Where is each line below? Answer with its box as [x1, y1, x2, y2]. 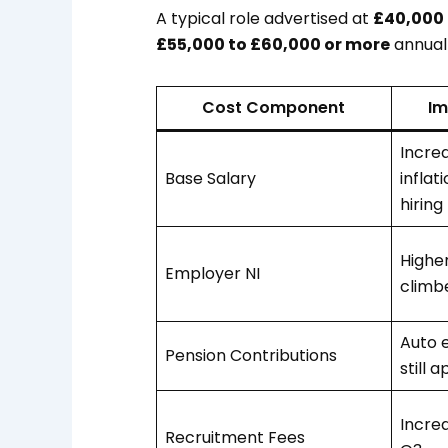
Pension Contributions [164, 343, 337, 367]
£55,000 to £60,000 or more [155, 32, 390, 56]
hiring [399, 192, 443, 216]
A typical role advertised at [155, 6, 373, 30]
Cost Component [202, 95, 346, 119]
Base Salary [164, 166, 256, 190]
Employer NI [164, 261, 260, 285]
